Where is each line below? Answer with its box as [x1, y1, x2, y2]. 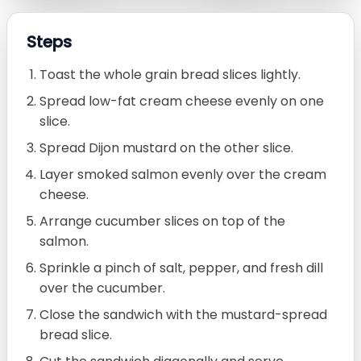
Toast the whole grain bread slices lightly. [39, 64, 301, 84]
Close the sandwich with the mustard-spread [39, 305, 327, 324]
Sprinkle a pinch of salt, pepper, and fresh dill [39, 258, 323, 277]
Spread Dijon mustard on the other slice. [39, 138, 293, 157]
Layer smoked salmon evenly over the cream [39, 164, 326, 184]
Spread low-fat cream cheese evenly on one [39, 91, 324, 110]
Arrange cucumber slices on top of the [39, 211, 285, 230]
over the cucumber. [39, 278, 165, 297]
